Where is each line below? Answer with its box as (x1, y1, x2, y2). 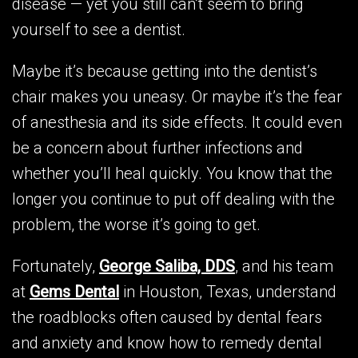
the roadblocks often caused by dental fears (12, 307, 322, 327)
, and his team (235, 256, 333, 276)
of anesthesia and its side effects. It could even (12, 112, 342, 132)
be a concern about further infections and (12, 137, 303, 157)
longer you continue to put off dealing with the (12, 189, 335, 209)
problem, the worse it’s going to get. (12, 214, 261, 234)
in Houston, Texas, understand (119, 281, 336, 301)
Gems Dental (30, 281, 119, 301)
